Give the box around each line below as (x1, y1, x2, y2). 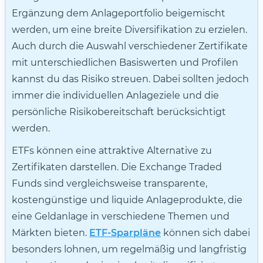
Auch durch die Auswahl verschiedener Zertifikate (12, 41, 248, 52)
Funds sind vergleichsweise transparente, (12, 178, 207, 190)
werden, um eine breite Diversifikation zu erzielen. (12, 24, 247, 36)
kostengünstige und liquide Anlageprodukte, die (12, 194, 242, 206)
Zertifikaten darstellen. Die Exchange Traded (12, 161, 222, 173)
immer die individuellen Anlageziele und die (12, 90, 219, 102)
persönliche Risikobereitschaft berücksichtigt (12, 106, 226, 118)
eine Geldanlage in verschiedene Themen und (12, 211, 230, 222)
